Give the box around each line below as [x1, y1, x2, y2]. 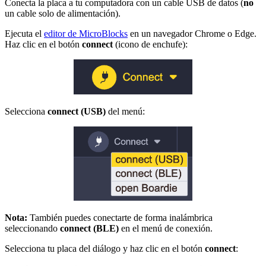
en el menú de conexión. [119, 223, 213, 234]
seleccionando [5, 223, 60, 234]
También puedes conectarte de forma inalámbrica [27, 213, 213, 223]
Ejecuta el [5, 28, 44, 39]
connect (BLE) [60, 223, 119, 234]
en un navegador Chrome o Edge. [128, 28, 256, 39]
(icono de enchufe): [113, 39, 188, 49]
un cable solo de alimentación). [5, 8, 121, 18]
